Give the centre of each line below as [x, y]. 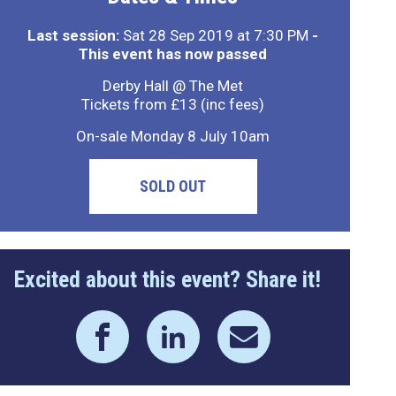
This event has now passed [173, 54]
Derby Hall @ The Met [173, 86]
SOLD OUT [173, 186]
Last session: [74, 35]
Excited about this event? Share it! [167, 279]
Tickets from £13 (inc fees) [173, 104]
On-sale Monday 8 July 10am [173, 136]
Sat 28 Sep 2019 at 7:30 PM [216, 35]
